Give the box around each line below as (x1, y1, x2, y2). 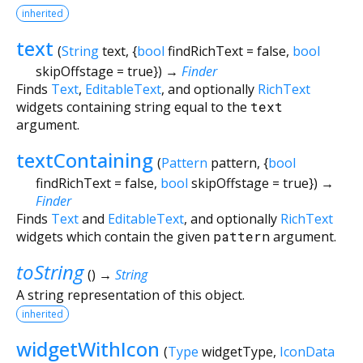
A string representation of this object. (16, 285, 245, 304)
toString (16, 258, 83, 285)
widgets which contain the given (16, 227, 213, 246)
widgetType (201, 342, 273, 361)
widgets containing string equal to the (16, 97, 250, 116)
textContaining (16, 146, 153, 173)
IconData (279, 342, 335, 361)
